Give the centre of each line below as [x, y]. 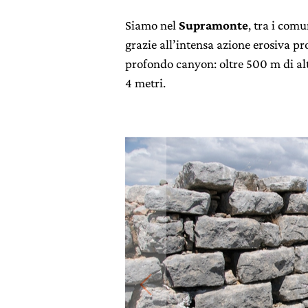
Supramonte [213, 25]
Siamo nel [152, 25]
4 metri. [145, 83]
